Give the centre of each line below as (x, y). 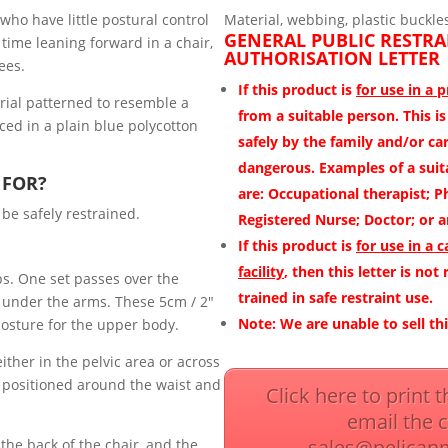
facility (261, 272)
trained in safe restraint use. (335, 298)
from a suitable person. (320, 116)
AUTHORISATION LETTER (332, 58)
